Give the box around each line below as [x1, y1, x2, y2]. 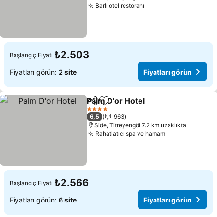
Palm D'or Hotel [87, 96, 145, 106]
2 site [59, 67, 77, 76]
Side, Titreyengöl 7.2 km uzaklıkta [94, 122, 186, 129]
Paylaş [86, 101, 108, 109]
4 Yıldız [86, 108, 107, 116]
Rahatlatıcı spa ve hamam [95, 130, 166, 137]
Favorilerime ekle [103, 101, 166, 111]
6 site [59, 195, 77, 204]
